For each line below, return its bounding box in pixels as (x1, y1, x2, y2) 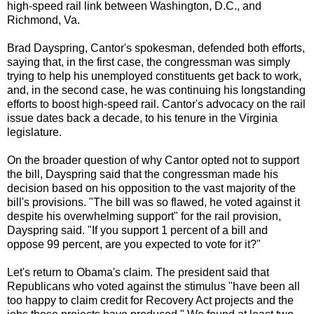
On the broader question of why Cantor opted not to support (7, 154, 299, 167)
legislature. (7, 126, 62, 139)
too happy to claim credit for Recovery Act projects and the (7, 294, 294, 307)
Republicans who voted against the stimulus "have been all (7, 280, 300, 293)
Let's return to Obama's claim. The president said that (7, 266, 269, 279)
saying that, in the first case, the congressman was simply (7, 56, 290, 69)
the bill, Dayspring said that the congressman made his (7, 168, 278, 181)
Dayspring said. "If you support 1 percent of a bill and (7, 224, 268, 237)
